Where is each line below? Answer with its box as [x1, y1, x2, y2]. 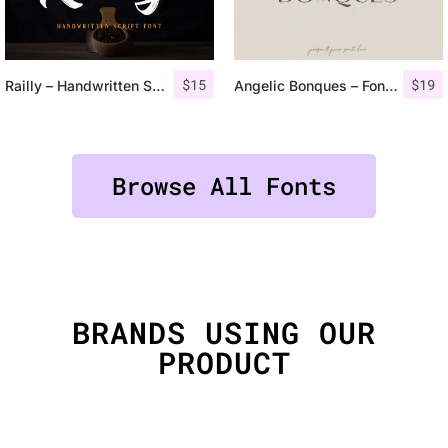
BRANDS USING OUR [72, 312, 376, 352]
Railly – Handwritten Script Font [152, 76, 165, 94]
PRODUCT [157, 342, 291, 382]
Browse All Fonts [112, 169, 336, 202]
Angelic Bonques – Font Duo [385, 76, 398, 94]
